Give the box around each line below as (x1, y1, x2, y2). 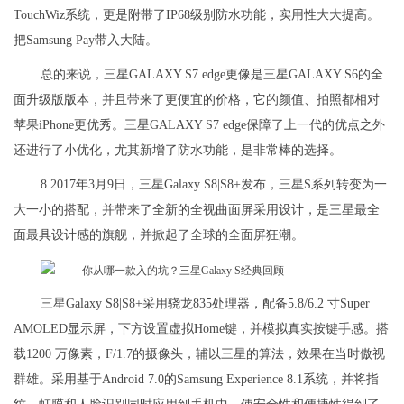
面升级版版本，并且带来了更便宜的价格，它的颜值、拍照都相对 (14, 93, 380, 107)
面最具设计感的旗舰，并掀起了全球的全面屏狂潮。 (14, 228, 304, 243)
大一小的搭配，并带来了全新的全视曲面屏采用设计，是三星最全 (14, 203, 380, 217)
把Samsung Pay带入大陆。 (14, 33, 158, 48)
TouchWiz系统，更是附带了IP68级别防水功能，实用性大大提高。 (14, 8, 380, 23)
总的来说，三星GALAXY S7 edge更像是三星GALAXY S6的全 (41, 68, 383, 82)
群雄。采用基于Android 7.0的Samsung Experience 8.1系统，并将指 (14, 372, 379, 387)
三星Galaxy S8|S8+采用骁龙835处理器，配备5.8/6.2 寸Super (41, 297, 370, 311)
